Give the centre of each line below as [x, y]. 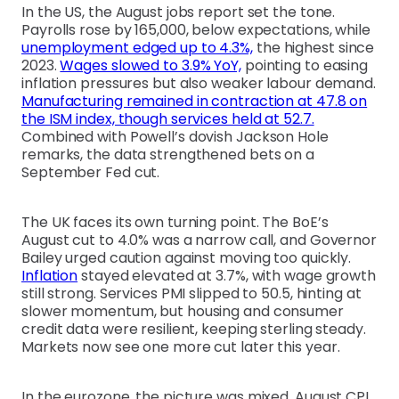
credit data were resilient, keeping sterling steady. [194, 330]
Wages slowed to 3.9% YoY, [151, 66]
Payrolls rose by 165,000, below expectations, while [196, 30]
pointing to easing [305, 66]
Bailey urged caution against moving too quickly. [187, 258]
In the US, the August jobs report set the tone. [179, 12]
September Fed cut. [91, 173]
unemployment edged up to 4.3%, [137, 48]
